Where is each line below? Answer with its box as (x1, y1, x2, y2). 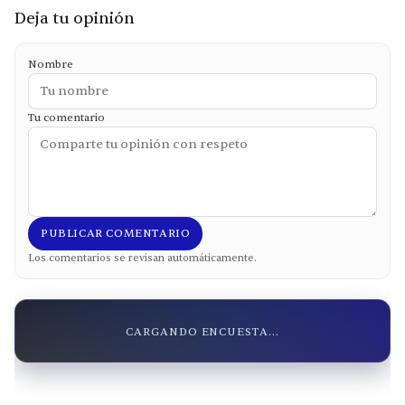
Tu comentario (28, 110, 105, 126)
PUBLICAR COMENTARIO (41, 226, 191, 241)
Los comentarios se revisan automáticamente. (28, 251, 257, 266)
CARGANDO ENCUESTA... (125, 324, 280, 339)
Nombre (28, 57, 73, 72)
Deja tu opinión (14, 8, 135, 30)
